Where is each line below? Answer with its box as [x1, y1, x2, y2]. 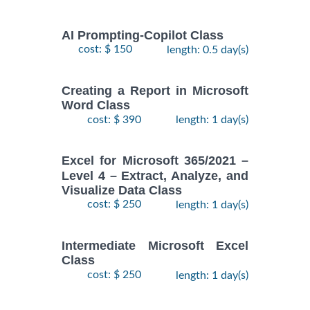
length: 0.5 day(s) [167, 44, 248, 56]
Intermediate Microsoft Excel [62, 239, 248, 253]
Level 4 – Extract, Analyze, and [62, 168, 248, 183]
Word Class [62, 98, 130, 113]
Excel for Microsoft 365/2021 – [62, 154, 248, 168]
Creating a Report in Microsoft [62, 84, 248, 98]
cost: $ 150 [78, 44, 132, 55]
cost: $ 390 [87, 113, 141, 125]
